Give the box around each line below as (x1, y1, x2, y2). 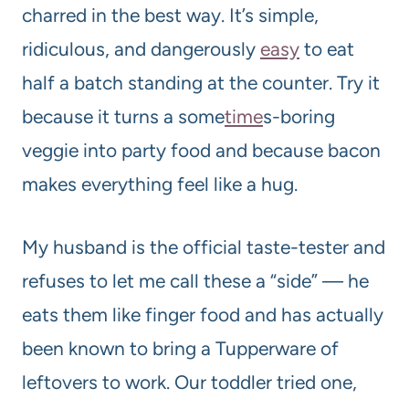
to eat (299, 37, 354, 61)
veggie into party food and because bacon (22, 139, 381, 163)
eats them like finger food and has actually (22, 303, 383, 327)
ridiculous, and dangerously (22, 37, 260, 61)
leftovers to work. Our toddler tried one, (22, 371, 357, 394)
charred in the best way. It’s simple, (22, 4, 319, 27)
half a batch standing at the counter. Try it (22, 71, 380, 95)
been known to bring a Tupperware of (22, 337, 339, 361)
